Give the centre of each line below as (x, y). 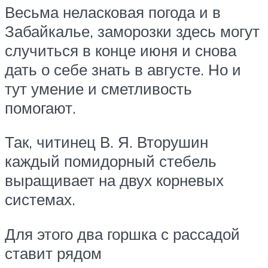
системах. (40, 200)
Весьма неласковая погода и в (113, 12)
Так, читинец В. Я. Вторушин (106, 142)
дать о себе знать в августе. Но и (123, 69)
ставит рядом (53, 253)
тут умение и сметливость (98, 88)
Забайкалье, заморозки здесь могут (132, 31)
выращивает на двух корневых (114, 180)
